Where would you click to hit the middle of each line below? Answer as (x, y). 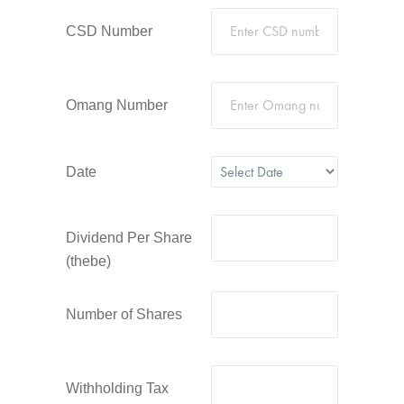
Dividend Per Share (129, 238)
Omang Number (117, 105)
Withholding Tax (117, 388)
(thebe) (88, 261)
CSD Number (109, 31)
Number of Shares (124, 314)
